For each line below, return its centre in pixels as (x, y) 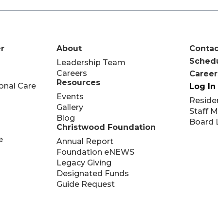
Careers (72, 73)
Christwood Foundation (106, 127)
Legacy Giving (84, 163)
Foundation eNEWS (96, 152)
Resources (79, 82)
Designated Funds (93, 173)
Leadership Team (91, 63)
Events (70, 97)
